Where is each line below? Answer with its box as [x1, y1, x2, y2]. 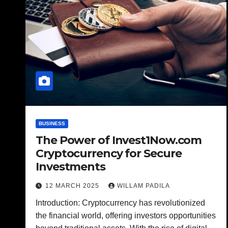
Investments [36, 160, 105, 174]
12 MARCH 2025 [45, 182, 101, 189]
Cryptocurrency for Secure [36, 147, 182, 160]
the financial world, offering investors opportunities [36, 211, 216, 220]
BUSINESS [39, 121, 65, 126]
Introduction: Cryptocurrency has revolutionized [36, 198, 205, 207]
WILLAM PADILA [117, 182, 170, 189]
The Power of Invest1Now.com [36, 133, 202, 147]
